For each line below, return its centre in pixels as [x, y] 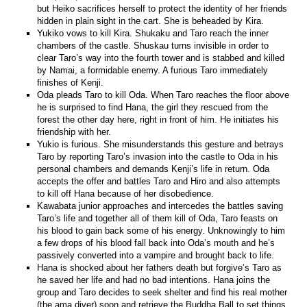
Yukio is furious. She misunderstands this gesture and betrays [161, 144]
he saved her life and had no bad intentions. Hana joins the [154, 280]
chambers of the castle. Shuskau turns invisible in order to [153, 45]
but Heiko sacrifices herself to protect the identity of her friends [162, 8]
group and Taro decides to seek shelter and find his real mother [162, 292]
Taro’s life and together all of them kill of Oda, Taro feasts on [158, 218]
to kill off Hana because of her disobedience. [126, 193]
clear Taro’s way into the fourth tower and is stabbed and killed [161, 58]
